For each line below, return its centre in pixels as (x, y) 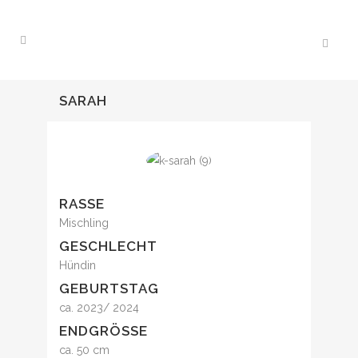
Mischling (84, 223)
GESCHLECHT (108, 247)
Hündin (78, 266)
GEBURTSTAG (109, 289)
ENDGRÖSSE (99, 331)
